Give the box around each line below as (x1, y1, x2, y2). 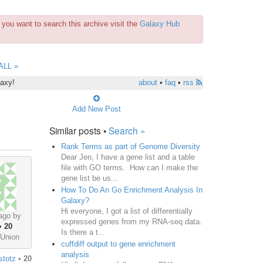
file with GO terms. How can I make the (60, 163, 198, 172)
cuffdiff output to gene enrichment (60, 239, 176, 248)
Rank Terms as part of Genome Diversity (60, 141, 200, 151)
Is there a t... (60, 227, 105, 237)
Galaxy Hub (140, 19, 180, 28)
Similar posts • (49, 123, 109, 137)
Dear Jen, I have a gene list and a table (60, 152, 195, 161)
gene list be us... (60, 173, 118, 183)
